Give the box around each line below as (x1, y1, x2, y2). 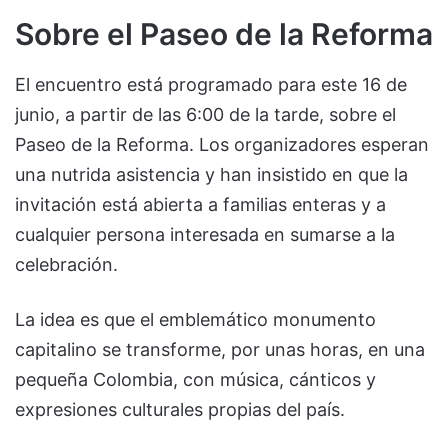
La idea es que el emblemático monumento (15, 308, 376, 330)
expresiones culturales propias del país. (15, 398, 345, 420)
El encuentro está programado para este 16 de (15, 73, 407, 95)
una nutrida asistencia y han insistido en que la (15, 163, 408, 185)
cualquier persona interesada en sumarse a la (15, 223, 395, 245)
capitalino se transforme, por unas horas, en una (15, 338, 425, 360)
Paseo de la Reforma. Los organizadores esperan (15, 133, 429, 155)
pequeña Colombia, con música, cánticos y (15, 368, 376, 390)
